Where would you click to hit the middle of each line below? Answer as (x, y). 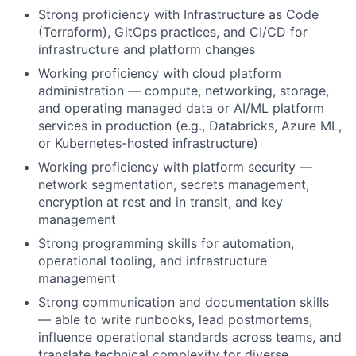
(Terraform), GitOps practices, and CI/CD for (173, 32)
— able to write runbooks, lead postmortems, (175, 320)
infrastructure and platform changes (147, 50)
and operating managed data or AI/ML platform (181, 108)
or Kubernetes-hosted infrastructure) (148, 143)
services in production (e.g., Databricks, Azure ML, (190, 126)
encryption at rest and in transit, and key (161, 202)
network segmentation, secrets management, (174, 185)
